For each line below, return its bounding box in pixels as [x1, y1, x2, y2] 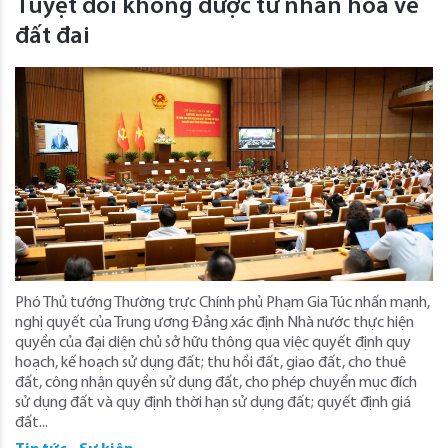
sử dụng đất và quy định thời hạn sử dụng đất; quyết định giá [15, 395, 411, 412]
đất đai [15, 25, 90, 50]
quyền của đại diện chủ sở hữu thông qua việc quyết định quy [15, 335, 411, 352]
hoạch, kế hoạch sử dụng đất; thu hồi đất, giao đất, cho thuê [15, 355, 406, 372]
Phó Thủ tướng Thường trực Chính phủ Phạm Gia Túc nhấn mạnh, [15, 295, 430, 312]
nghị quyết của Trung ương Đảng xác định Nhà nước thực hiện [15, 315, 414, 332]
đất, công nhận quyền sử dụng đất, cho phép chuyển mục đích [15, 375, 417, 392]
